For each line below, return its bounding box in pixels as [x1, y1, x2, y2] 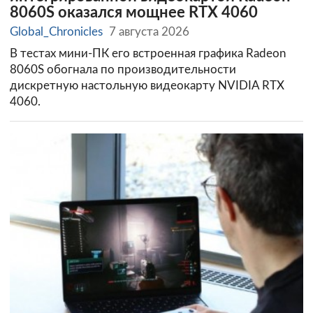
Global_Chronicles [10, 26, 103, 38]
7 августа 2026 [109, 26, 190, 38]
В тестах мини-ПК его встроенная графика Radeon [10, 47, 286, 59]
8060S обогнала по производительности [10, 63, 236, 75]
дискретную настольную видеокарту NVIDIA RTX [10, 79, 284, 92]
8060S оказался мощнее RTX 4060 [10, 6, 258, 21]
